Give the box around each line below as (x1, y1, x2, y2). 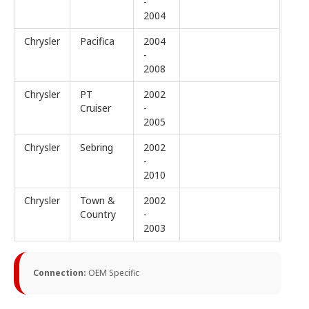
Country (80, 207, 116, 221)
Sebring (80, 140, 113, 154)
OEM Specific (88, 266, 139, 279)
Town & (80, 193, 115, 207)
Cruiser (80, 101, 111, 114)
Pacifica (80, 34, 114, 48)
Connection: (33, 266, 88, 279)
